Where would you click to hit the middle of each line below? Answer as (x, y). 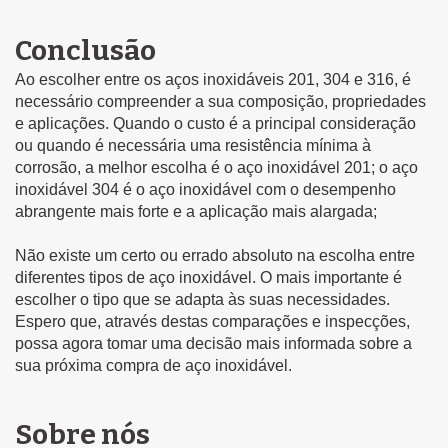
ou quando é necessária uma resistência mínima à (193, 145)
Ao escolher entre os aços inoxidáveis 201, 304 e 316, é (213, 79)
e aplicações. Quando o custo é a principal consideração (215, 123)
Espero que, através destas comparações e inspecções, (212, 321)
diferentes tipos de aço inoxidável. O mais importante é (208, 277)
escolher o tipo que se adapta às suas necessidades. (202, 299)
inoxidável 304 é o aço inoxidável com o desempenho (205, 189)
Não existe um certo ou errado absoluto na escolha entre (215, 255)
